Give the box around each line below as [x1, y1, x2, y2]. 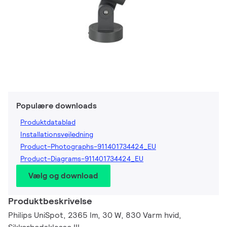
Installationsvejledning [20, 130, 93, 139]
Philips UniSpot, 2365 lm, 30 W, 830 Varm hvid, [8, 210, 181, 221]
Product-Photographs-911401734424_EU [20, 142, 156, 152]
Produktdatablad [20, 118, 75, 127]
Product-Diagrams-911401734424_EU [20, 154, 143, 164]
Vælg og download [28, 170, 98, 181]
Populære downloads [16, 100, 97, 111]
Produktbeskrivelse [8, 195, 92, 207]
